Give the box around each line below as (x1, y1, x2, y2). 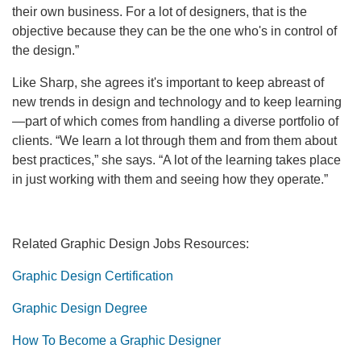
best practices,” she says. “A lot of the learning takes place (12, 152, 341, 167)
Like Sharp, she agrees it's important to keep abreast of (12, 75, 324, 89)
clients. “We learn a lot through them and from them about (12, 133, 337, 147)
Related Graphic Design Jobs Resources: (12, 236, 249, 251)
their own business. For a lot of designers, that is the (12, 4, 307, 19)
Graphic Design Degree (12, 301, 147, 315)
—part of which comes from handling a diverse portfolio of (12, 114, 338, 128)
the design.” (12, 43, 79, 57)
